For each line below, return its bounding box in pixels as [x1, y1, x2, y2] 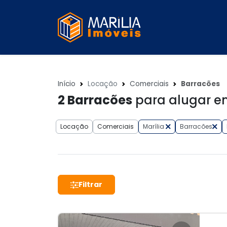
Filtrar [79, 179, 102, 190]
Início [58, 79, 75, 89]
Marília [143, 122, 166, 131]
